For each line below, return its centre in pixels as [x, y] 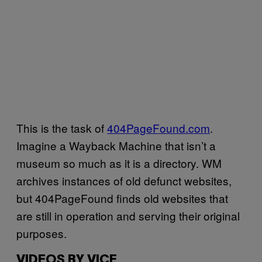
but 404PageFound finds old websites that [122, 198]
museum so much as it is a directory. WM [119, 163]
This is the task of [62, 127]
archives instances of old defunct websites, [124, 180]
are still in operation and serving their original [128, 215]
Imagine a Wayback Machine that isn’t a [116, 145]
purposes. [42, 233]
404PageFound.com [158, 127]
